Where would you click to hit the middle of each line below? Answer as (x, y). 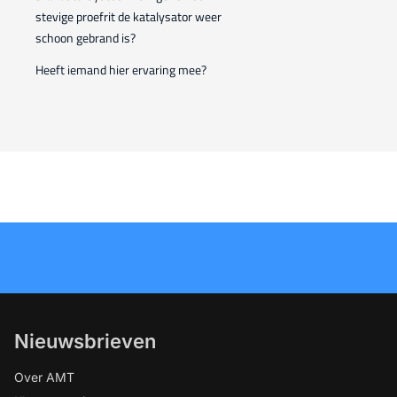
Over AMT (44, 377)
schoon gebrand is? (86, 38)
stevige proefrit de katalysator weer (128, 16)
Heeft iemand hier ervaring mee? (121, 70)
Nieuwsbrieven (85, 341)
